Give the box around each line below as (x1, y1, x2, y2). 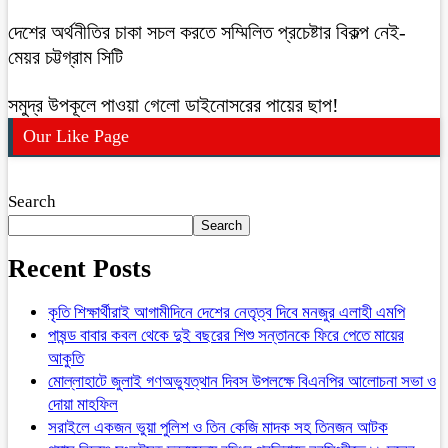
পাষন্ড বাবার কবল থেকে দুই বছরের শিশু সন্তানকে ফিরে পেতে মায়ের (48, 326, 404, 346)
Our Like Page (23, 125, 129, 146)
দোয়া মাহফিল (48, 395, 118, 415)
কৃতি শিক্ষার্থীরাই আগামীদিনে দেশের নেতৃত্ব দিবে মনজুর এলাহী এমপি (48, 303, 405, 323)
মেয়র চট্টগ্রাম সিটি (8, 45, 123, 68)
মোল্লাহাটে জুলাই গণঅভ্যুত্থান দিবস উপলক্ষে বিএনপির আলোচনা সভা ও (48, 372, 436, 392)
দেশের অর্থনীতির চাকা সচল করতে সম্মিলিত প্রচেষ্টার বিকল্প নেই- (8, 20, 406, 43)
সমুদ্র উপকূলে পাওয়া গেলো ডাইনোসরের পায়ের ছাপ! (8, 93, 339, 116)
